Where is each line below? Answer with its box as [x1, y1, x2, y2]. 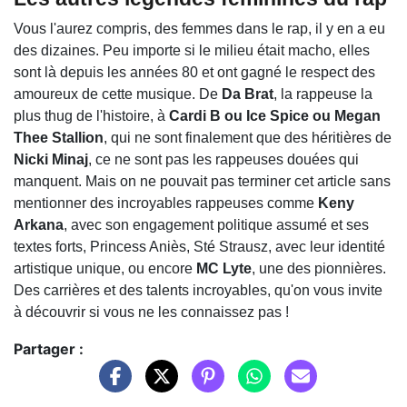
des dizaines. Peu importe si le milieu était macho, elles [14, 42, 370, 58]
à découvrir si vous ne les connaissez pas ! [14, 303, 289, 320]
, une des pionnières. [252, 260, 386, 276]
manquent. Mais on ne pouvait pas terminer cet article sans [14, 173, 391, 189]
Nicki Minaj [14, 151, 88, 167]
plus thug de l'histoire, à [14, 107, 169, 124]
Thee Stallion [14, 129, 104, 145]
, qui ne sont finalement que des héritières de [104, 129, 392, 145]
